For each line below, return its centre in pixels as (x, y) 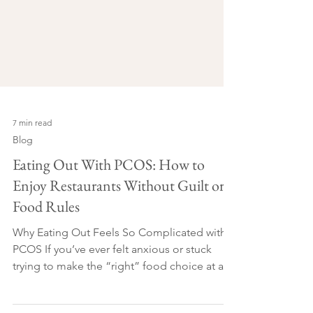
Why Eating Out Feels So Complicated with (119, 283)
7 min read (32, 173)
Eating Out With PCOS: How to (109, 215)
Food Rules (46, 257)
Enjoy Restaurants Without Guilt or (118, 236)
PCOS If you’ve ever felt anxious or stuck (112, 299)
